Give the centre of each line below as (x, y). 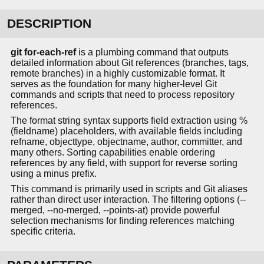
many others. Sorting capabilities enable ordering (113, 153)
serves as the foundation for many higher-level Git (114, 84)
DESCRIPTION (49, 24)
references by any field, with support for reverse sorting (124, 163)
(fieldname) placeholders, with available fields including (126, 131)
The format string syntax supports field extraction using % (129, 121)
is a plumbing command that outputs (152, 52)
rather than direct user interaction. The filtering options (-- (128, 200)
